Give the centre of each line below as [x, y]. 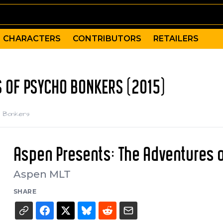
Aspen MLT [42, 174]
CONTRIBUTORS [107, 39]
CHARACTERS [32, 39]
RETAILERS [176, 39]
